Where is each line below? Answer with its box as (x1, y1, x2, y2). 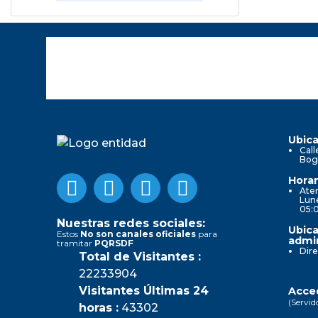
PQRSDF (94, 237, 133, 248)
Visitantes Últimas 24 (79, 283, 209, 297)
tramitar (57, 237, 94, 248)
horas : (79, 300, 119, 314)
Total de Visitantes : (79, 249, 201, 263)
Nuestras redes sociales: (57, 216, 205, 230)
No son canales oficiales (80, 228, 196, 239)
